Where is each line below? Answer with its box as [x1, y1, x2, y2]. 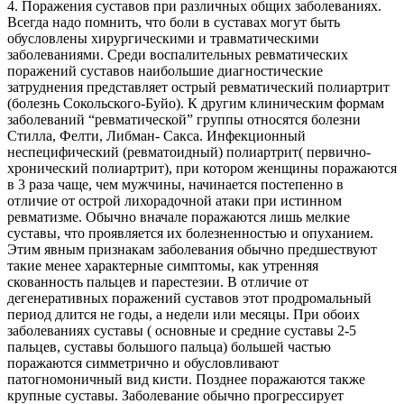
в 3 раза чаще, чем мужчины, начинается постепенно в [7, 176, 344, 192]
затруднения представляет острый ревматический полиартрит [7, 78, 390, 95]
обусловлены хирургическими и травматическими [7, 30, 319, 46]
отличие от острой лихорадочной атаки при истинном [7, 192, 342, 208]
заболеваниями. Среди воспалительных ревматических [7, 46, 348, 62]
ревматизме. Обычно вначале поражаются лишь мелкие [7, 208, 350, 225]
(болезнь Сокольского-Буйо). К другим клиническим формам [7, 95, 384, 111]
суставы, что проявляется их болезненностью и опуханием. [7, 225, 373, 241]
